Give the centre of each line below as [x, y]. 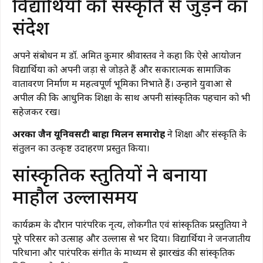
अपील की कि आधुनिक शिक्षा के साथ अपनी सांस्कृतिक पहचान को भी [131, 97]
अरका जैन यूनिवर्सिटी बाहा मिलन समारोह [89, 134]
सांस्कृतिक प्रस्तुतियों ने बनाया [110, 174]
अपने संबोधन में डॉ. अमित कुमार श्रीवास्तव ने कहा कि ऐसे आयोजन [127, 55]
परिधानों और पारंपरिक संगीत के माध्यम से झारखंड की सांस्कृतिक [124, 253]
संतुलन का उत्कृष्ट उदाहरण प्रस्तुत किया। [81, 148]
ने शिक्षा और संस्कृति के [206, 134]
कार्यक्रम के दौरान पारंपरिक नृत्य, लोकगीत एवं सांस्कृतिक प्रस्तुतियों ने [130, 225]
